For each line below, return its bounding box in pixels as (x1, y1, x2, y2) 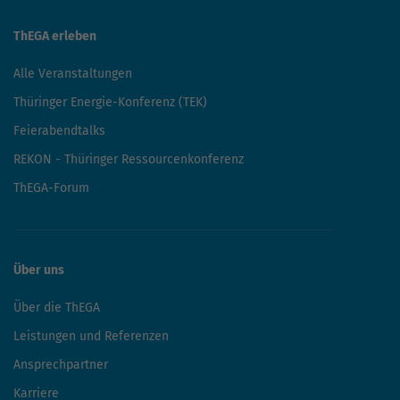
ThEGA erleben (13, 29, 96, 45)
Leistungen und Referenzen (13, 329, 169, 345)
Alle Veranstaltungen (13, 66, 132, 82)
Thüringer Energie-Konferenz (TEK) (13, 95, 207, 111)
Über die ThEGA (13, 300, 100, 316)
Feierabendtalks (13, 123, 105, 139)
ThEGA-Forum (13, 180, 89, 196)
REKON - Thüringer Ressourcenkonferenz (13, 152, 244, 168)
